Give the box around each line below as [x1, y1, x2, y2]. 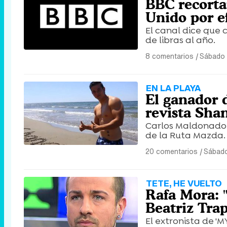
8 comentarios [145, 51, 194, 61]
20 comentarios [145, 146, 198, 157]
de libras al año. [145, 34, 215, 46]
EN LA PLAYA [146, 82, 201, 94]
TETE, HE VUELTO [146, 177, 222, 190]
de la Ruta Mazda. [145, 129, 225, 141]
